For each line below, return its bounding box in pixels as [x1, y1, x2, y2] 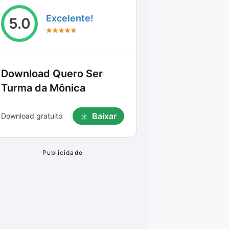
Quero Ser [53, 67, 103, 80]
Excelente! [46, 13, 94, 24]
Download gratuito [1, 111, 62, 120]
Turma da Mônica [1, 82, 85, 94]
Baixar [92, 111, 117, 121]
